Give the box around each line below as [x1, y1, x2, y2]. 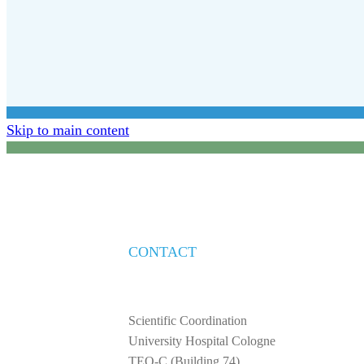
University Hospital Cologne [128, 333, 275, 348]
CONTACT [128, 243, 197, 260]
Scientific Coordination [128, 313, 247, 327]
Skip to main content [6, 122, 129, 138]
